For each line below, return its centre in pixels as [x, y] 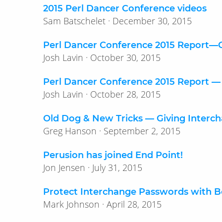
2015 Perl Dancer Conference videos [125, 9]
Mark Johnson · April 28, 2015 [134, 204]
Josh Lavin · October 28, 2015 [125, 94]
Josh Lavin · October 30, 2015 [125, 58]
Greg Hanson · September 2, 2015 [142, 131]
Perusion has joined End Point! [113, 155]
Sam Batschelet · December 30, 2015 [152, 21]
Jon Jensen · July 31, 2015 [117, 168]
